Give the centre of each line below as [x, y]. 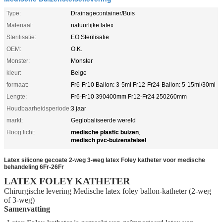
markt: [15, 120]
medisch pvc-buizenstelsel [109, 139]
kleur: [14, 73]
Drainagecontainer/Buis [103, 13]
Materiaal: [20, 25]
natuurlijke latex [92, 25]
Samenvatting [27, 209]
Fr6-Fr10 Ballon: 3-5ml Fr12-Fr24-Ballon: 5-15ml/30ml [143, 84]
